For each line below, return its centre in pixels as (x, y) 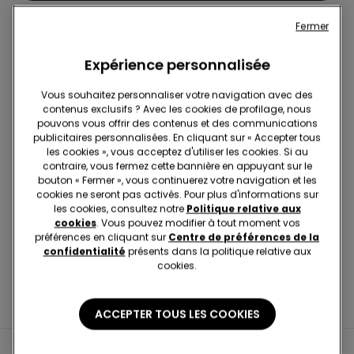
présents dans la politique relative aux (218, 251)
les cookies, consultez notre (120, 209)
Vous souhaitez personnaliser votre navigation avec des (177, 95)
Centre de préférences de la (244, 237)
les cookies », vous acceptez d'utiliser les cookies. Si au (177, 152)
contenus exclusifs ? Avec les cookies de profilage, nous (177, 109)
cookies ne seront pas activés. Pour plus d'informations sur (177, 194)
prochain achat (59, 96)
